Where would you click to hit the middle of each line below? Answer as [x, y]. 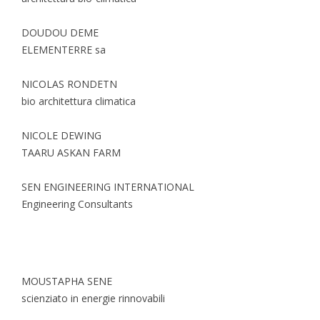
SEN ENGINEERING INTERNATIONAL [108, 186]
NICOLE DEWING [61, 135]
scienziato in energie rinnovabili [93, 298]
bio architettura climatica [79, 101]
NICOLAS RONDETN [69, 84]
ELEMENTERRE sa [64, 49]
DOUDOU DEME [60, 32]
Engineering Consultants [77, 204]
